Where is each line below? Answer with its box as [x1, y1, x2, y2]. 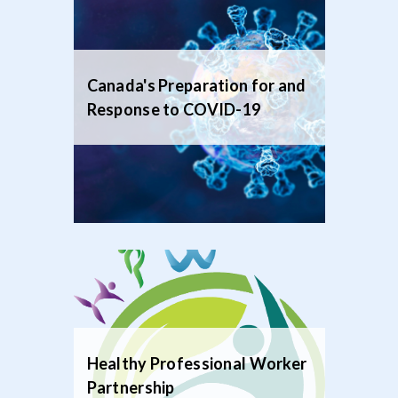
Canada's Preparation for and [86, 75, 306, 95]
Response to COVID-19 [86, 99, 261, 119]
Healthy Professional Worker [86, 353, 307, 373]
